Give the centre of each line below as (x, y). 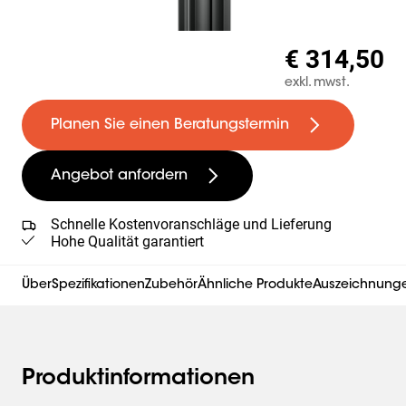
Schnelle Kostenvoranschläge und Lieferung (191, 224)
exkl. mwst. (317, 83)
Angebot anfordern (119, 176)
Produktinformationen (138, 379)
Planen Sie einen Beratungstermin (170, 125)
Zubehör (171, 285)
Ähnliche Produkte (255, 285)
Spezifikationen (98, 285)
